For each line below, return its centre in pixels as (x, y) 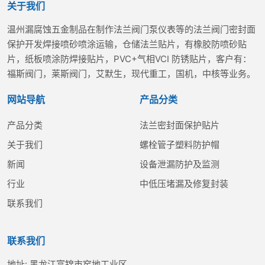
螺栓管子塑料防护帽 (180, 144)
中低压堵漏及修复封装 (184, 183)
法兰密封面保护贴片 (180, 125)
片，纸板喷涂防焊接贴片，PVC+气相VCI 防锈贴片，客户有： (129, 59)
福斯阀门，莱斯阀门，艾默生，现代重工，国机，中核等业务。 (131, 73)
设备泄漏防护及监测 (180, 164)
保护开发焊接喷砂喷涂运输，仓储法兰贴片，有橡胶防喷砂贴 (127, 44)
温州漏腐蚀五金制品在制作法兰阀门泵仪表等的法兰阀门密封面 (131, 29)
